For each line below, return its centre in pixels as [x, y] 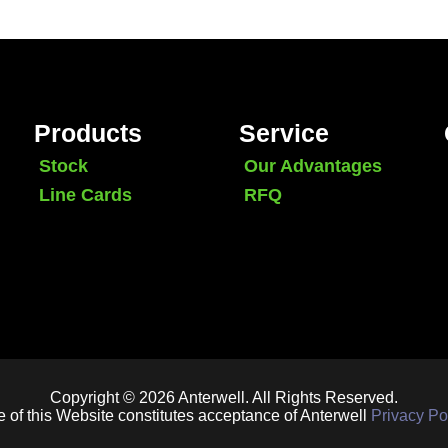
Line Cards [86, 194]
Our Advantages [312, 165]
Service [283, 132]
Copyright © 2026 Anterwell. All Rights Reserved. [224, 397]
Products [88, 132]
